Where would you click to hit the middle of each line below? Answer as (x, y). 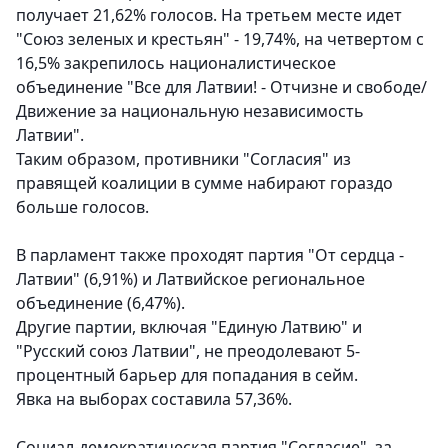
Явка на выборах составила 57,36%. (154, 399)
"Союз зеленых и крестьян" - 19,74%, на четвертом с (220, 39)
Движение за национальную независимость (190, 111)
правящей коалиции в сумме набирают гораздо (204, 183)
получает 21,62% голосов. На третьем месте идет (209, 15)
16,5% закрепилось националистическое (176, 63)
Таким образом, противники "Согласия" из (183, 159)
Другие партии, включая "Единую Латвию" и (189, 327)
